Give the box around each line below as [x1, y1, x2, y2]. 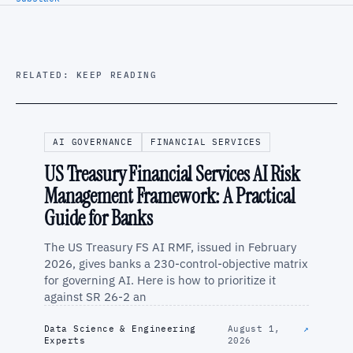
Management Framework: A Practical [44, 182, 295, 210]
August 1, [227, 322, 281, 334]
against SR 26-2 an [44, 288, 147, 304]
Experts [44, 334, 85, 346]
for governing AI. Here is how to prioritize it [44, 272, 276, 288]
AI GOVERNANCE [53, 136, 133, 147]
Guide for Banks [44, 204, 154, 232]
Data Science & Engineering [44, 322, 196, 334]
